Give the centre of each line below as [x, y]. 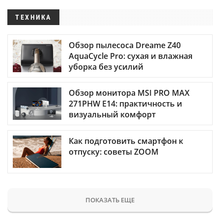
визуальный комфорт [112, 115]
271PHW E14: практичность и [125, 104]
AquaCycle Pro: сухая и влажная [131, 56]
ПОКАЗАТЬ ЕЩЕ [110, 200]
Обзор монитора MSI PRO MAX [129, 93]
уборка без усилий [106, 67]
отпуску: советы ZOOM [114, 151]
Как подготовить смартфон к [126, 141]
